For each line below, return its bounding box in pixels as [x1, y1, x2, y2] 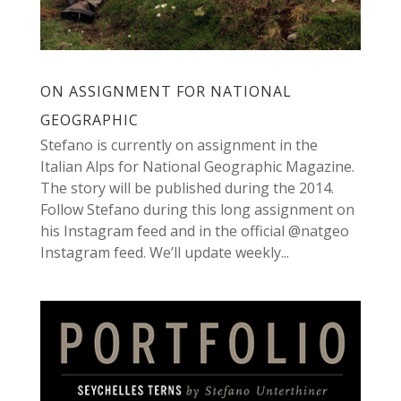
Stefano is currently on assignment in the [39, 134, 318, 155]
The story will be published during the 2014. [39, 177, 334, 198]
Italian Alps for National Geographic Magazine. [39, 156, 354, 176]
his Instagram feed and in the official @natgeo [39, 220, 349, 241]
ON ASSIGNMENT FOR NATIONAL [39, 81, 292, 101]
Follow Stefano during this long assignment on [39, 199, 354, 219]
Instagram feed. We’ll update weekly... [39, 242, 289, 262]
